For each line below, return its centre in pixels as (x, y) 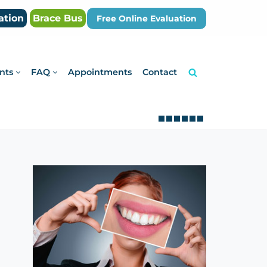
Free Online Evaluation (147, 18)
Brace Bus (58, 18)
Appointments (100, 72)
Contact (160, 72)
